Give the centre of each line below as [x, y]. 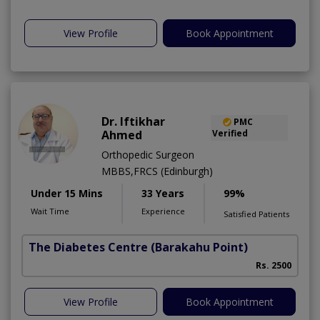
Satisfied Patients [256, 214]
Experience [163, 211]
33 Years [163, 193]
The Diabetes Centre [88, 247]
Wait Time [50, 211]
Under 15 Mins [67, 193]
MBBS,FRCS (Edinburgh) [157, 171]
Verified [230, 133]
